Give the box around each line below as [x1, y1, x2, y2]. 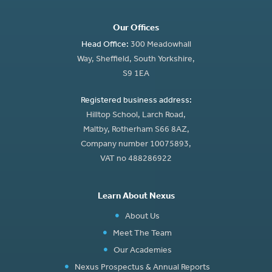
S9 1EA [123, 70, 149, 79]
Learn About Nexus [97, 192, 175, 202]
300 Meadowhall [128, 41, 191, 50]
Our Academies [113, 247, 172, 256]
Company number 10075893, [81, 141, 191, 149]
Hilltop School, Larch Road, [86, 112, 186, 120]
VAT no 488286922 [100, 155, 172, 164]
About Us [125, 213, 160, 222]
